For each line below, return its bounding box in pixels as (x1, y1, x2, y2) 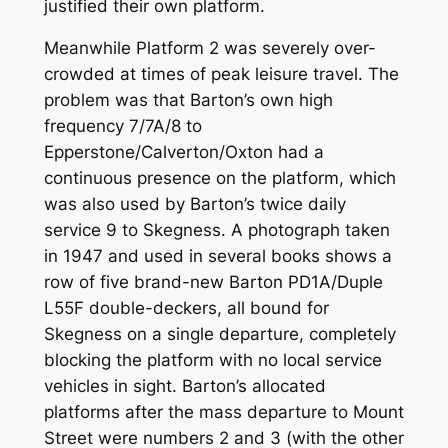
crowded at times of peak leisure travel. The (43, 64, 399, 85)
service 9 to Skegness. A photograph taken (43, 220, 390, 241)
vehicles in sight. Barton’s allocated (43, 376, 326, 397)
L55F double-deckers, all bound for (43, 298, 329, 319)
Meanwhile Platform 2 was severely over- (43, 38, 376, 59)
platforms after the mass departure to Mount (43, 402, 404, 423)
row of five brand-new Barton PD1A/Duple (43, 272, 383, 293)
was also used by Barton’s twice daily (43, 194, 346, 215)
